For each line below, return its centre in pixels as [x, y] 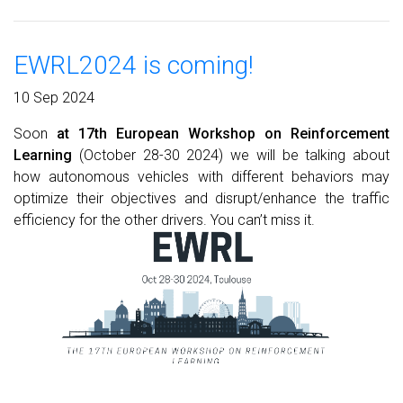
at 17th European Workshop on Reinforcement [223, 133]
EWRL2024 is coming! [134, 65]
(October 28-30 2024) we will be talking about [231, 155]
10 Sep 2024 [54, 97]
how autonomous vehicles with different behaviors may [201, 176]
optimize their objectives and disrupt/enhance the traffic [201, 198]
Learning [43, 155]
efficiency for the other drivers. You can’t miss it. [164, 219]
